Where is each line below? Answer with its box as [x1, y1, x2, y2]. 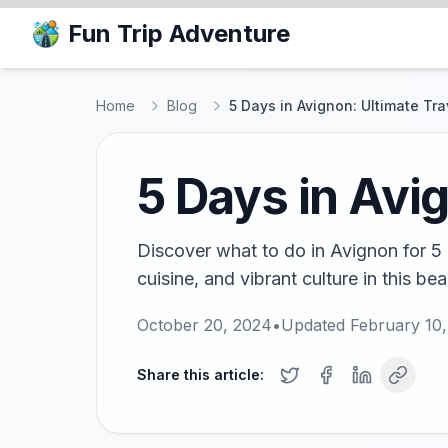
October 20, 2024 [137, 315, 272, 335]
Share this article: [137, 366, 264, 383]
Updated [281, 315, 350, 335]
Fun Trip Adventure [68, 19, 290, 48]
